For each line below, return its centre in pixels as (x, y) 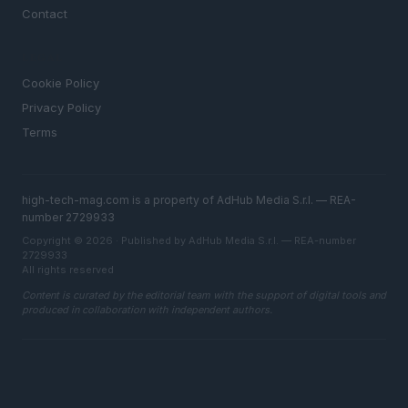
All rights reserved (68, 270)
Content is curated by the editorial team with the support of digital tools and (204, 296)
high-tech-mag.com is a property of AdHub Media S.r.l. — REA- (189, 200)
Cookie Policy (61, 83)
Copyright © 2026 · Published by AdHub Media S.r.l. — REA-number (189, 241)
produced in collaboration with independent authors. (147, 310)
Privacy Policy (61, 108)
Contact (45, 14)
